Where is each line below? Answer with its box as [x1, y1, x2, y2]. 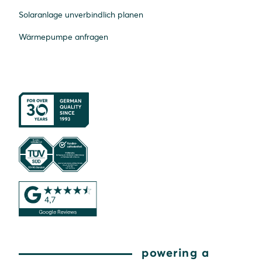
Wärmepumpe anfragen [19, 31, 108, 42]
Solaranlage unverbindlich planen [19, 9, 143, 20]
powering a [142, 244, 209, 260]
